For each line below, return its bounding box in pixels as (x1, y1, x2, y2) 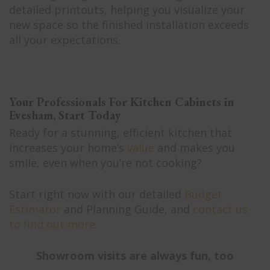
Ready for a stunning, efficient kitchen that (9, 125, 232, 140)
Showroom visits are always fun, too (36, 248, 234, 263)
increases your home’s (9, 140, 127, 155)
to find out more (9, 217, 95, 231)
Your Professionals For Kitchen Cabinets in (9, 94, 234, 110)
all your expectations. (9, 33, 121, 47)
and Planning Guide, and (61, 202, 193, 216)
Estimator (9, 202, 61, 216)
